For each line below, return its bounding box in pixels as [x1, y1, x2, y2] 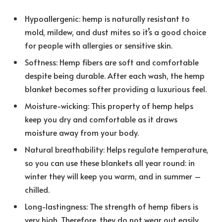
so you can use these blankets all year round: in [25, 157, 195, 168]
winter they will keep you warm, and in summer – [25, 170, 201, 182]
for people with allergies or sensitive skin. [25, 39, 172, 51]
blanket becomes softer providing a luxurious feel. [25, 83, 207, 94]
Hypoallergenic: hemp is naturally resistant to [25, 12, 190, 24]
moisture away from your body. [25, 126, 139, 138]
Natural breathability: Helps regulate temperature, [25, 144, 208, 155]
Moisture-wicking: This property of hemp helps [25, 100, 193, 111]
